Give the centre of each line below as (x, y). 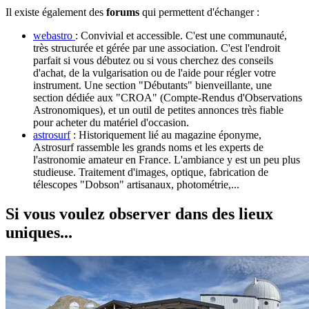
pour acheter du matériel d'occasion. (111, 122)
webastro (54, 35)
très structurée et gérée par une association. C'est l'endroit (157, 48)
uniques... (39, 232)
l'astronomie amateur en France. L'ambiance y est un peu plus (167, 159)
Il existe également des (56, 12)
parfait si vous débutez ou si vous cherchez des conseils (153, 60)
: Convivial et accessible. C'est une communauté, (181, 35)
